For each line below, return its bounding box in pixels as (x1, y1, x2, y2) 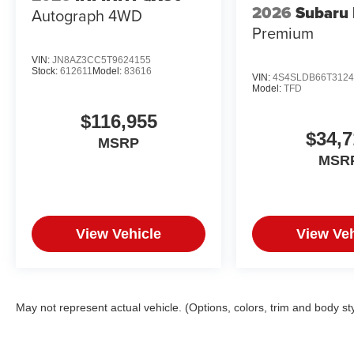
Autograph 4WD (32, 4, 142, 28)
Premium (252, 21, 314, 45)
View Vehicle (76, 225, 162, 242)
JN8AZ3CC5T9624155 (52, 54, 151, 66)
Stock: (32, 65, 60, 77)
